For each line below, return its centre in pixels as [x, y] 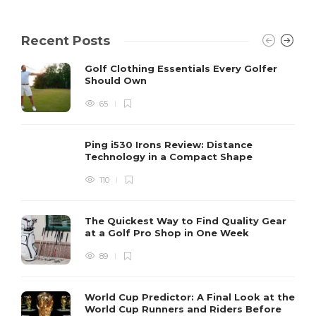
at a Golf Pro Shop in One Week [168, 233]
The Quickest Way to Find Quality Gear [186, 221]
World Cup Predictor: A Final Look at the [190, 297]
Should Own [117, 81]
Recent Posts [66, 41]
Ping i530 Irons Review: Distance [169, 145]
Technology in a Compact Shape [170, 157]
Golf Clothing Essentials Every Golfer [181, 69]
